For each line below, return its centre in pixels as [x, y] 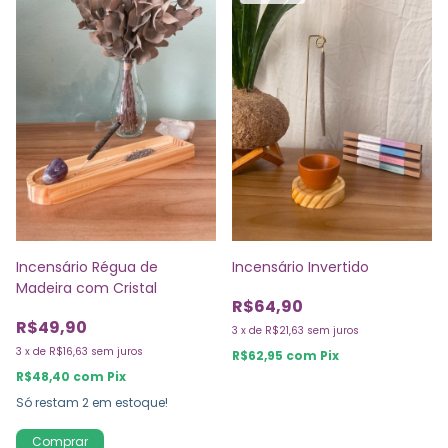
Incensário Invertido [300, 267]
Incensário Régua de [87, 267]
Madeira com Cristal [86, 288]
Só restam [49, 403]
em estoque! [128, 403]
